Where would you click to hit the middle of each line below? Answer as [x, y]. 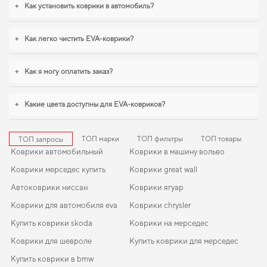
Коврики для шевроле [51, 241]
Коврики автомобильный [57, 152]
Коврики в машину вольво [177, 152]
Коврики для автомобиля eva [64, 205]
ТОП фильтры [160, 139]
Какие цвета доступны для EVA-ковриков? [95, 104]
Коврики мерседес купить [58, 170]
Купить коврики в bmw [52, 259]
